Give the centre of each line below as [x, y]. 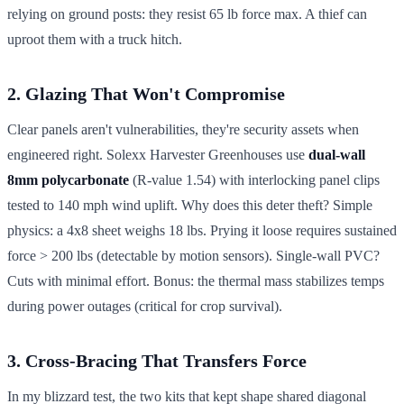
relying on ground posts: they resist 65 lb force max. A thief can [187, 14]
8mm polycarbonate [68, 179]
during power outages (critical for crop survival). [145, 306]
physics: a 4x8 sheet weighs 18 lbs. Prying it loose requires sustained [202, 230]
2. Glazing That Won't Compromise [146, 93]
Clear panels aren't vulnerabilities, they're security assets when [183, 129]
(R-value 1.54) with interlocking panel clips [254, 179]
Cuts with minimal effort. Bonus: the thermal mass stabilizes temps [196, 280]
